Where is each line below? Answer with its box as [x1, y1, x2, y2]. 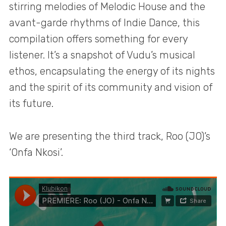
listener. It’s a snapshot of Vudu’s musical [9, 49, 195, 62]
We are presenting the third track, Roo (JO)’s [9, 130, 210, 142]
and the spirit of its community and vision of [9, 81, 212, 94]
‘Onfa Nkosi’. [9, 146, 63, 158]
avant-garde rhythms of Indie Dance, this [9, 17, 200, 29]
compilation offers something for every [9, 33, 188, 45]
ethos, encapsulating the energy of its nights [9, 65, 215, 78]
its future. [9, 97, 53, 110]
